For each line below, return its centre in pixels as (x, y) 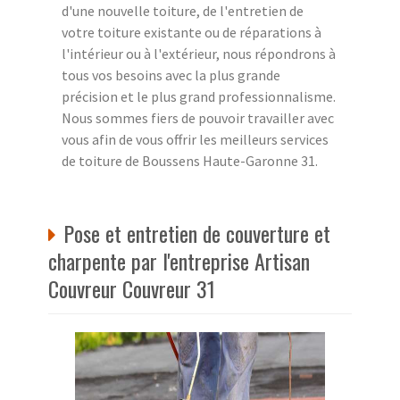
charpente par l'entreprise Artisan (179, 260)
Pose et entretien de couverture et (197, 233)
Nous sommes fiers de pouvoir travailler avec (198, 117)
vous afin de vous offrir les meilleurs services (195, 139)
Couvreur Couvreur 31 (132, 288)
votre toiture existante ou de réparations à (192, 32)
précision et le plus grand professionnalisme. (199, 96)
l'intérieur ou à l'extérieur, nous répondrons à (199, 53)
